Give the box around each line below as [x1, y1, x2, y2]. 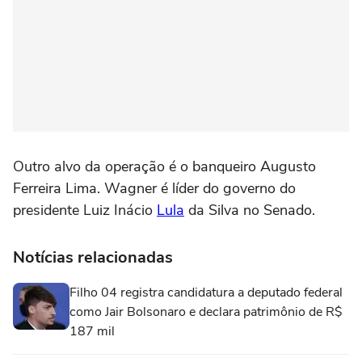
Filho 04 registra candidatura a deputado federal [69, 283, 343, 301]
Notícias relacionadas [13, 246, 173, 268]
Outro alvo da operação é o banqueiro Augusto [13, 156, 316, 176]
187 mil [69, 322, 115, 340]
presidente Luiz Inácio [13, 200, 157, 220]
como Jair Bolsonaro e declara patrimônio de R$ [69, 302, 343, 321]
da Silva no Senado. [184, 200, 315, 220]
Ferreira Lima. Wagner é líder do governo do [13, 178, 296, 198]
